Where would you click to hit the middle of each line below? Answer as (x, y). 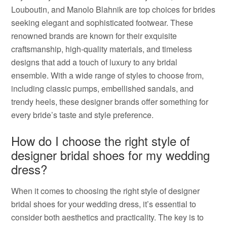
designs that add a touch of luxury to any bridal (94, 62)
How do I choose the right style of (101, 141)
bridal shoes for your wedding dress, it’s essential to (104, 204)
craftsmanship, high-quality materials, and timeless (102, 49)
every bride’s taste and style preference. (83, 115)
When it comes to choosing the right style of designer (106, 191)
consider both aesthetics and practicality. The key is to (108, 217)
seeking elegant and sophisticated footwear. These (102, 23)
